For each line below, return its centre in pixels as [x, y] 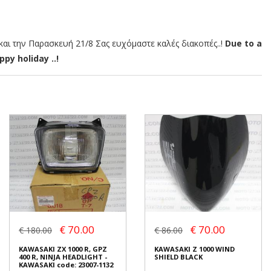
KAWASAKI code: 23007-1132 [66, 265]
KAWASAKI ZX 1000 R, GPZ [63, 249]
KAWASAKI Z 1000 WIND [194, 249]
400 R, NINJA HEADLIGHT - [63, 257]
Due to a [243, 44]
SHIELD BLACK [178, 257]
